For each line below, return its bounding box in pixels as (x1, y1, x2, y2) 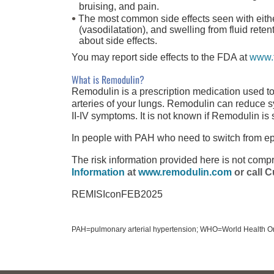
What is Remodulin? (72, 72, 144, 87)
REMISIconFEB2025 (72, 188, 163, 199)
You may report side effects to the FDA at (72, 51, 250, 62)
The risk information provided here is (72, 154, 232, 165)
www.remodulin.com (138, 166, 232, 177)
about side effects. (79, 35, 157, 46)
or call (232, 166, 265, 177)
